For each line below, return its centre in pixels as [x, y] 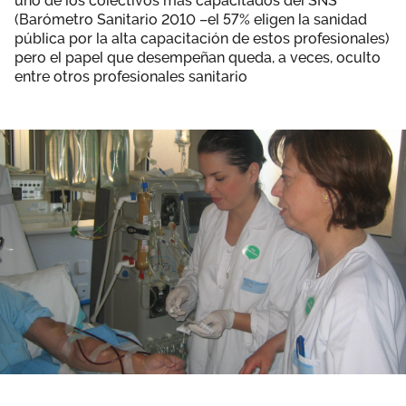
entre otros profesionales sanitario [131, 76]
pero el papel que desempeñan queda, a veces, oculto [198, 57]
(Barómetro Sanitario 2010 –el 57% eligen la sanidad [191, 19]
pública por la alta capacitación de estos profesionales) [202, 38]
